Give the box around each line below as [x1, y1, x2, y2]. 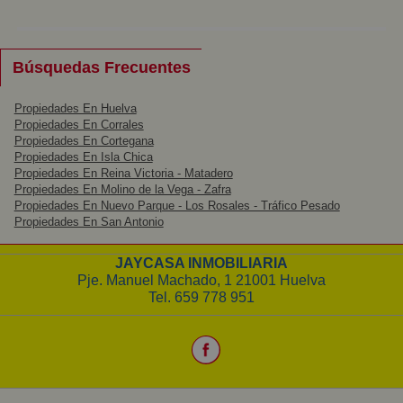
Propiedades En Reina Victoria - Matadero [13, 166, 233, 181]
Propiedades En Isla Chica [13, 150, 153, 165]
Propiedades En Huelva [13, 102, 137, 116]
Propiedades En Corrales [13, 118, 144, 132]
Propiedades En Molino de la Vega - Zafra [13, 183, 231, 197]
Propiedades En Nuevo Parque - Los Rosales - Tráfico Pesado [13, 199, 340, 213]
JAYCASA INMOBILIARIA [115, 255, 288, 271]
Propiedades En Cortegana [13, 134, 154, 148]
